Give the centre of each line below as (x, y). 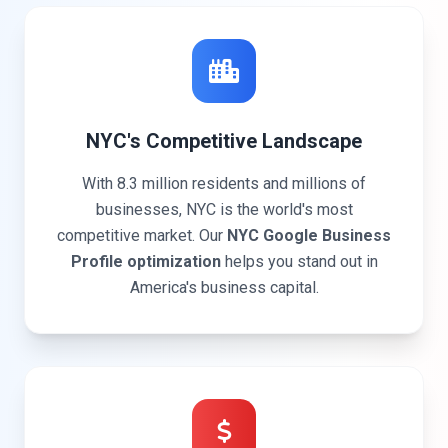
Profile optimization (145, 261)
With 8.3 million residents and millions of (224, 183)
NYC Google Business (309, 235)
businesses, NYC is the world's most (224, 209)
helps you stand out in (299, 261)
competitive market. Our (142, 235)
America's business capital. (224, 287)
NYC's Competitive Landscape (224, 141)
